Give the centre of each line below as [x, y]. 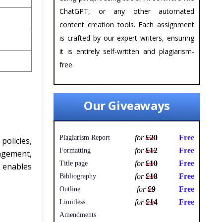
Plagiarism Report [85, 138]
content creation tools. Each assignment [127, 25]
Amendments [78, 215]
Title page [74, 164]
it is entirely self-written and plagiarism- [127, 52]
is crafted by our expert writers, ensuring [127, 38]
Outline [70, 189]
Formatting [75, 151]
